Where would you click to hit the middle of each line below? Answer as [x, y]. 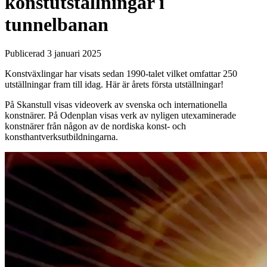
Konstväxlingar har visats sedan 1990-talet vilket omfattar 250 [121, 74]
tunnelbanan [57, 24]
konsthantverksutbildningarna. [61, 137]
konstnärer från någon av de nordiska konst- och [95, 126]
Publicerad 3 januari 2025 [53, 54]
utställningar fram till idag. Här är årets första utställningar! [114, 85]
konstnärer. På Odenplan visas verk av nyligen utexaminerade [120, 116]
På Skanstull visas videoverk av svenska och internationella [116, 105]
